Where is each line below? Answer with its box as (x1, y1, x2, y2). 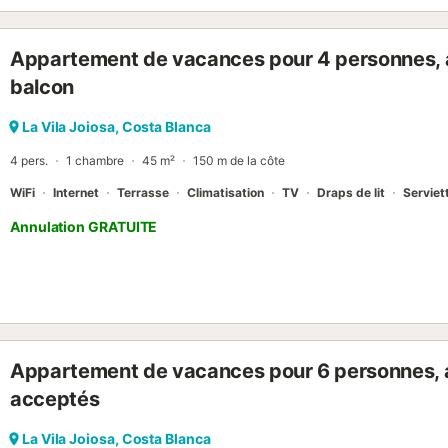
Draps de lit (317, 185, 385, 200)
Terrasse (117, 185, 169, 200)
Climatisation (187, 185, 264, 200)
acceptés (10, 387, 100, 411)
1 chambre (66, 153, 124, 168)
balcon (10, 75, 74, 99)
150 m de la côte (193, 153, 285, 168)
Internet (53, 185, 99, 200)
